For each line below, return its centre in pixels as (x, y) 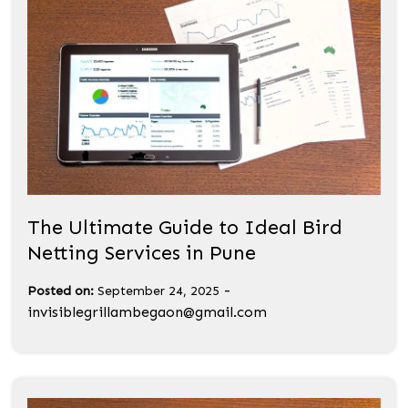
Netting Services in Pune (142, 253)
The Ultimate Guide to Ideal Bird (185, 228)
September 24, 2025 (158, 291)
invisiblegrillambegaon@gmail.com (147, 312)
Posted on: (61, 291)
